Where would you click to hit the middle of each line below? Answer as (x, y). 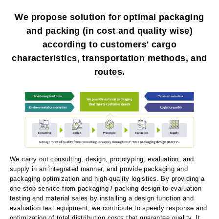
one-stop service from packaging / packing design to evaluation (106, 188)
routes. (109, 72)
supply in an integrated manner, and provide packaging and (99, 169)
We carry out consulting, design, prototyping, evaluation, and (102, 159)
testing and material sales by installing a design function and (102, 198)
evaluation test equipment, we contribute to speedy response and (109, 208)
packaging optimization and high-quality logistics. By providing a (107, 178)
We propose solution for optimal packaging (109, 17)
